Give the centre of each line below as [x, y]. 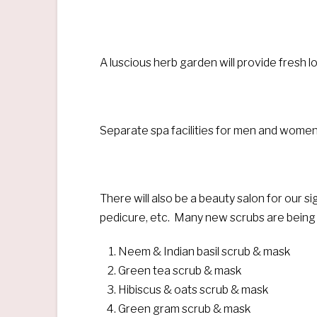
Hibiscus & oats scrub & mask [194, 290]
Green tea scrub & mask [180, 271]
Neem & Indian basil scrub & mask [204, 252]
